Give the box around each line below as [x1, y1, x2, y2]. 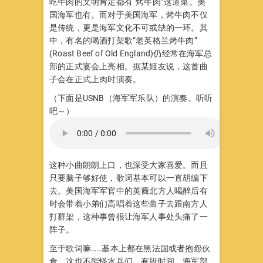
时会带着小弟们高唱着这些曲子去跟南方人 [49, 199, 208, 208]
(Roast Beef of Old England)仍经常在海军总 [49, 49, 212, 58]
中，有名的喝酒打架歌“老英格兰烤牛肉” [49, 36, 197, 45]
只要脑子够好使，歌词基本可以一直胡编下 [49, 173, 208, 183]
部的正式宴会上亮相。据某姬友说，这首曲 [49, 62, 208, 71]
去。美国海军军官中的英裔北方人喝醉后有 [49, 186, 208, 195]
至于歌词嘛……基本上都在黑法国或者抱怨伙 [49, 244, 210, 253]
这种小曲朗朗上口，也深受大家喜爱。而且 [49, 160, 208, 170]
